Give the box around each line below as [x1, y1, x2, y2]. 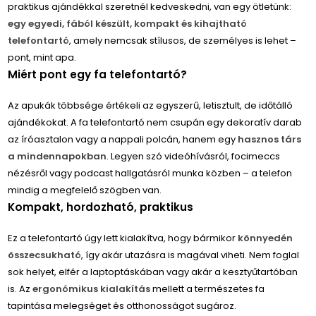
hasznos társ [238, 133, 302, 147]
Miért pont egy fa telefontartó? [8, 67, 188, 83]
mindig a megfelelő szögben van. [8, 183, 162, 197]
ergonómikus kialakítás [32, 282, 151, 296]
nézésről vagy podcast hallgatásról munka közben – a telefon [8, 166, 293, 181]
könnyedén [238, 231, 293, 245]
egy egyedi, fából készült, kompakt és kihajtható [8, 17, 248, 31]
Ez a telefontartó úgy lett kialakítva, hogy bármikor [8, 231, 238, 245]
